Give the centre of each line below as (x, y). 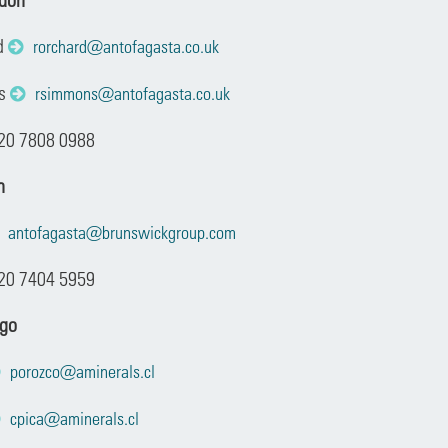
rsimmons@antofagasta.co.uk (132, 93)
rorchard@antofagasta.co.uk (125, 46)
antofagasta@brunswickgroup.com (121, 232)
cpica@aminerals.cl (74, 418)
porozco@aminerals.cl (82, 371)
